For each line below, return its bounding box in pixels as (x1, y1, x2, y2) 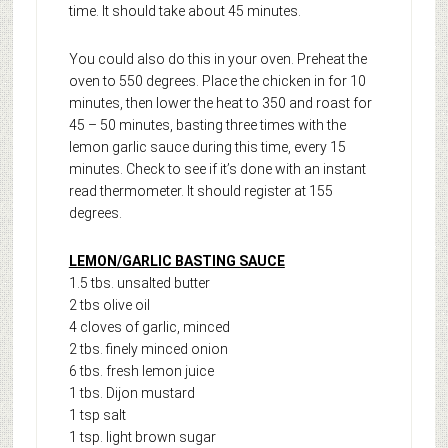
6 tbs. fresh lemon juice (68, 362, 214, 379)
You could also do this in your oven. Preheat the (68, 50, 367, 67)
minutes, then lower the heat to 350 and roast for (68, 94, 372, 111)
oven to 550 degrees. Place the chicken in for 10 (68, 72, 366, 89)
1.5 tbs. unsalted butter (68, 274, 210, 291)
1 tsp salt (68, 406, 126, 423)
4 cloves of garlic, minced (68, 318, 230, 335)
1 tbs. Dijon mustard (68, 384, 195, 401)
